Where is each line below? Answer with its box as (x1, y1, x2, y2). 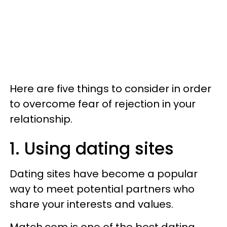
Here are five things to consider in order (10, 82, 211, 96)
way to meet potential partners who (10, 182, 195, 196)
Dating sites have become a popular (10, 167, 198, 181)
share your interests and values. (10, 197, 173, 211)
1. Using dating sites (10, 137, 174, 161)
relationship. (10, 112, 72, 126)
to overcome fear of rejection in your (10, 97, 196, 111)
